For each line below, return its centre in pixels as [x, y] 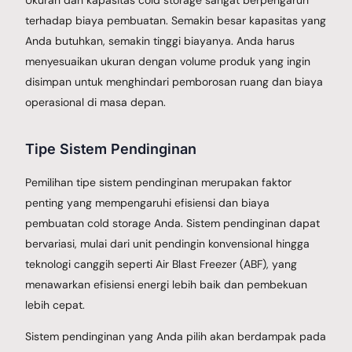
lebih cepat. [55, 304]
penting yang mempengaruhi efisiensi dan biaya [148, 202]
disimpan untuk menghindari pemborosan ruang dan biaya [174, 81]
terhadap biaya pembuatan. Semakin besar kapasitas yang [176, 20]
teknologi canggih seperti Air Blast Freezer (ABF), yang [161, 264]
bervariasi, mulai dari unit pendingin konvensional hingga [168, 243]
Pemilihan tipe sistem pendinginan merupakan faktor [159, 182]
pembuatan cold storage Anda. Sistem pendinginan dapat [173, 223]
